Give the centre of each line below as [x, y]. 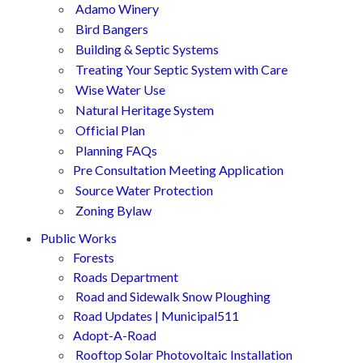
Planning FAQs [116, 150]
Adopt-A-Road [115, 335]
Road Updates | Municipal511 [156, 316]
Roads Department [126, 277]
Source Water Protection [144, 190]
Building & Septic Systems [147, 49]
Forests [94, 257]
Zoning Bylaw [113, 210]
